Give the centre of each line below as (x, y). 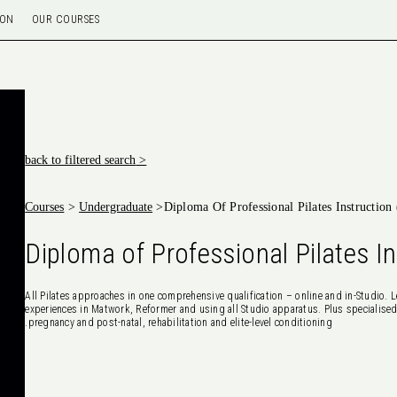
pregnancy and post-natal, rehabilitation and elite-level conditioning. (180, 323)
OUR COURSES (66, 19)
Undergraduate (116, 207)
